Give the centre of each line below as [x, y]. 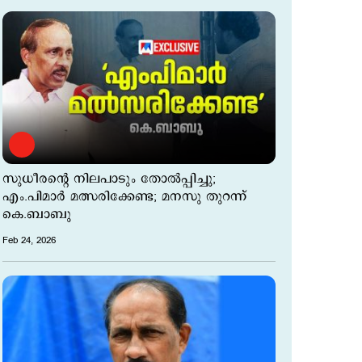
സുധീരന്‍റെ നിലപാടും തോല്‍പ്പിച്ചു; [109, 179]
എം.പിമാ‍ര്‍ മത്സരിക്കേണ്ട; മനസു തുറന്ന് [124, 197]
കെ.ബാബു [37, 215]
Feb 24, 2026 [29, 241]
